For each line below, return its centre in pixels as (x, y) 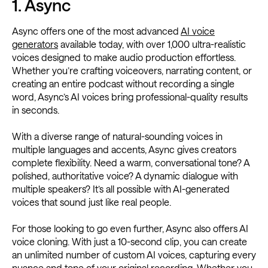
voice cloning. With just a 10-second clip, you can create (130, 241)
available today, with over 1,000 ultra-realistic (152, 44)
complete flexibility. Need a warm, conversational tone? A (131, 162)
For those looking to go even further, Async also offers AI (130, 228)
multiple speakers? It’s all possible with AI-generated (121, 188)
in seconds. (36, 109)
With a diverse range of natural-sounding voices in (117, 136)
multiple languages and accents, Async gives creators (124, 149)
